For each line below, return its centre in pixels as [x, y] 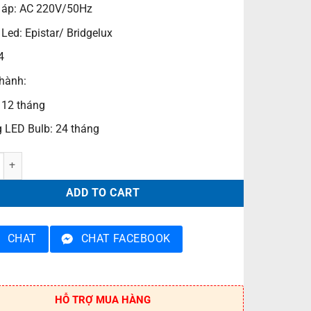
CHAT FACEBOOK [126, 238]
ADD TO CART [103, 193]
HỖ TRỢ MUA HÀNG [102, 300]
